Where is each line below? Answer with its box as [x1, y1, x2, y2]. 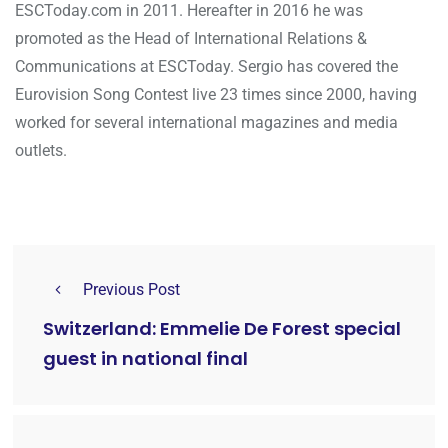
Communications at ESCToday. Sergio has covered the [15, 56, 398, 76]
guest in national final [43, 346, 248, 372]
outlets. [15, 140, 67, 160]
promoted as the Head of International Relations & [15, 28, 367, 48]
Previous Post [83, 279, 180, 299]
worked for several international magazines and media [15, 112, 398, 132]
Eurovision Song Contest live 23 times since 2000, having [15, 84, 417, 104]
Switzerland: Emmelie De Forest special [43, 316, 401, 342]
